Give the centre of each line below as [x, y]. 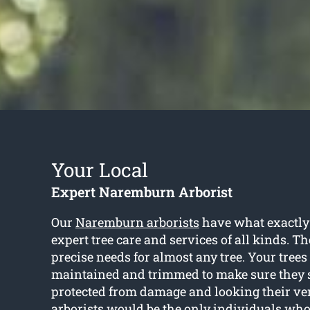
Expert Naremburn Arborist [142, 192]
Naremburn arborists [137, 222]
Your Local [99, 170]
